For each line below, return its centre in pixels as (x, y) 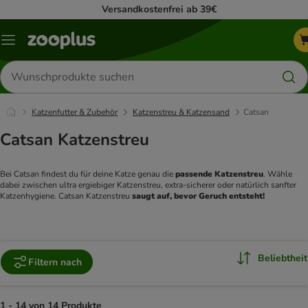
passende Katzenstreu (219, 174)
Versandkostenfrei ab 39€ (159, 9)
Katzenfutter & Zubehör (75, 112)
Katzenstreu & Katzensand (181, 112)
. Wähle (278, 174)
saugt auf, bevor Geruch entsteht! (198, 196)
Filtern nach (55, 262)
